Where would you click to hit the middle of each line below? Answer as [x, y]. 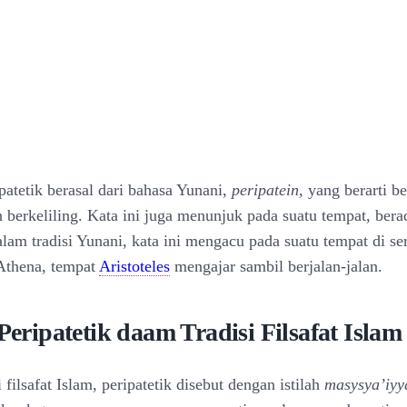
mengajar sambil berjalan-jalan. [276, 266]
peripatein [265, 190]
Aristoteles [134, 266]
